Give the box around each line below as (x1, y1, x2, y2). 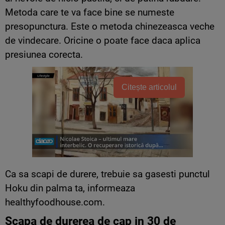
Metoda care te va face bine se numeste (5, 6, 174, 18)
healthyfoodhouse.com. (5, 196, 105, 208)
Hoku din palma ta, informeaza (5, 182, 135, 194)
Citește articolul (122, 82, 177, 91)
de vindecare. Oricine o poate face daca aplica (5, 34, 200, 46)
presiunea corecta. (5, 48, 83, 60)
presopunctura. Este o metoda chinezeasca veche (5, 20, 214, 32)
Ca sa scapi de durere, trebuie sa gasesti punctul (5, 168, 210, 180)
